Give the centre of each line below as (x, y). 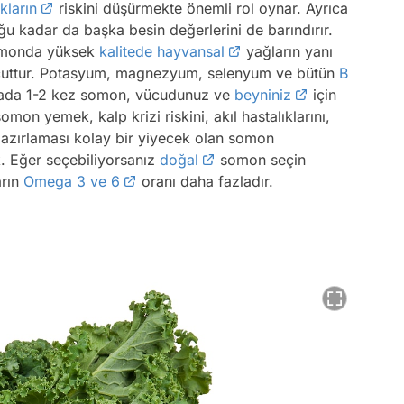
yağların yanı (287, 51)
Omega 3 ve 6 (72, 181)
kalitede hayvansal (162, 51)
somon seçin (261, 159)
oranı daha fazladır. (205, 181)
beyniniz (263, 94)
